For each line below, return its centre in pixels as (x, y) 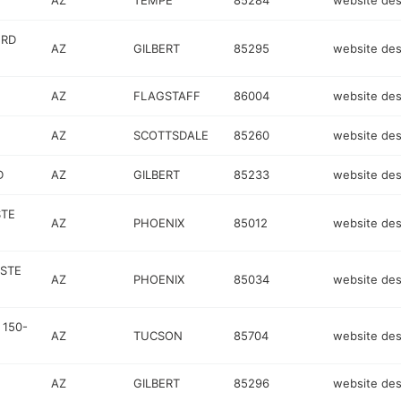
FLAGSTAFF (167, 96)
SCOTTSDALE (171, 135)
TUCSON (158, 335)
